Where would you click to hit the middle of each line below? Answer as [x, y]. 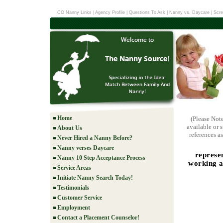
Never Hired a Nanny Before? [95, 138]
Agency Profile [111, 12]
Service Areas [74, 168]
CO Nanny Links [74, 12]
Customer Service [80, 198]
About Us [70, 128]
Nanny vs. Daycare [189, 12]
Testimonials [73, 188]
